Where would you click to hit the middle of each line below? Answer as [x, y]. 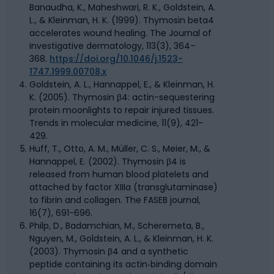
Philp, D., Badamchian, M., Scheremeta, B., [117, 226]
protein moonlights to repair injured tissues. [122, 110]
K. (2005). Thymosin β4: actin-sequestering [122, 98]
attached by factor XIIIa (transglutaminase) [124, 187]
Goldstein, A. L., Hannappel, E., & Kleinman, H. [122, 85]
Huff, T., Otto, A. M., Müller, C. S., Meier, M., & [120, 149]
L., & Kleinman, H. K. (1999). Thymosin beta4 [122, 20]
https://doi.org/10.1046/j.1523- [116, 59]
